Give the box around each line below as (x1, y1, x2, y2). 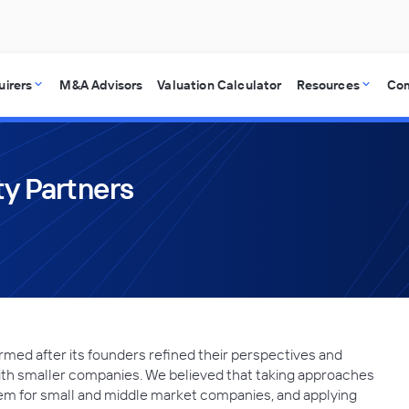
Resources (296, 77, 360, 93)
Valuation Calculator (157, 77, 282, 93)
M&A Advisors (59, 77, 143, 93)
